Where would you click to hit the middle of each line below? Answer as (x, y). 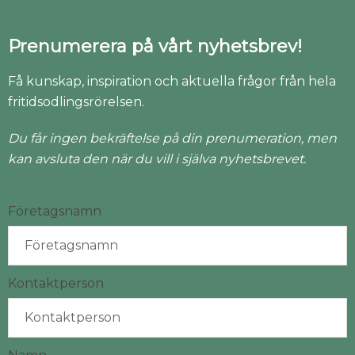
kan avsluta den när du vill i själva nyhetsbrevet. (157, 158)
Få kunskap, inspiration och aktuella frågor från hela (172, 81)
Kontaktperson (56, 283)
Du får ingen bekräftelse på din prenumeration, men (172, 138)
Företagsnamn (55, 211)
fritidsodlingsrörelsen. (76, 101)
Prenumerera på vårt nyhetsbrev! (155, 46)
